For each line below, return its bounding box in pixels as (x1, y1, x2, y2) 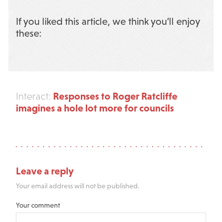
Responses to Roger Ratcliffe (51, 90, 177, 102)
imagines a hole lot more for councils (15, 102, 174, 114)
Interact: (15, 91, 51, 102)
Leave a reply (15, 165, 74, 177)
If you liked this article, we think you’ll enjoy (15, 16, 200, 27)
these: (15, 28, 42, 39)
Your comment (15, 201, 60, 210)
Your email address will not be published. (15, 181, 139, 190)
